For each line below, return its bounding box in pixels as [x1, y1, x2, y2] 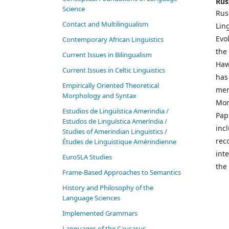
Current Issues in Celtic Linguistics [62, 65, 165, 75]
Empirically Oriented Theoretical [62, 81, 159, 90]
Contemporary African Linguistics [62, 35, 164, 44]
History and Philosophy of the [62, 183, 153, 193]
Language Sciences [62, 193, 120, 203]
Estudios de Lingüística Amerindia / [62, 106, 169, 116]
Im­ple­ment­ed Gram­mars [62, 209, 138, 218]
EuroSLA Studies [62, 152, 112, 162]
